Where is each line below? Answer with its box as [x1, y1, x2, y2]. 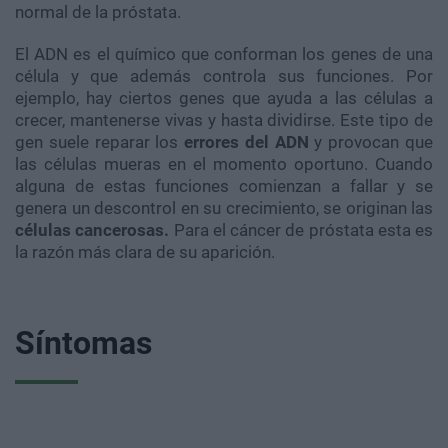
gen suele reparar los [15, 132, 185, 153]
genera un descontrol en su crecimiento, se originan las [15, 198, 433, 219]
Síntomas [15, 324, 152, 363]
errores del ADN [184, 132, 315, 153]
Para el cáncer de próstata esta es [169, 220, 433, 241]
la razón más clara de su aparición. [15, 242, 275, 263]
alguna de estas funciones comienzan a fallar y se [15, 176, 433, 197]
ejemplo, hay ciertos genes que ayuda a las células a [15, 88, 433, 109]
